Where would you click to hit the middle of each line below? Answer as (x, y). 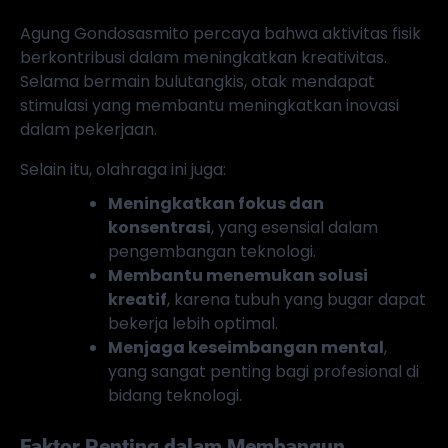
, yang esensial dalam (294, 227)
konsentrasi (159, 227)
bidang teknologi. (175, 395)
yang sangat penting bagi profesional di (263, 371)
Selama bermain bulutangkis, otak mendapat (197, 81)
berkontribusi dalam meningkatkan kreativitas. (203, 57)
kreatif (137, 299)
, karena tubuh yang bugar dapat (296, 299)
